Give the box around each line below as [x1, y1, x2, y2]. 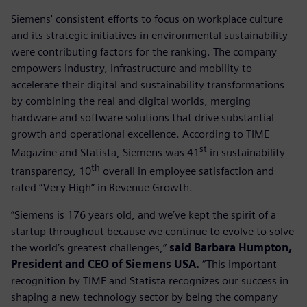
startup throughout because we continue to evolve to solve [11, 225, 294, 238]
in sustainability [207, 145, 285, 159]
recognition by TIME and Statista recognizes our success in [11, 274, 288, 288]
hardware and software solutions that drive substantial [11, 110, 274, 124]
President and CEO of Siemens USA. [11, 258, 199, 271]
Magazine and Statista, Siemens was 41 [11, 145, 199, 159]
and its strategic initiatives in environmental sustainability [11, 28, 288, 42]
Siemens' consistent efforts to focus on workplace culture [11, 12, 283, 25]
